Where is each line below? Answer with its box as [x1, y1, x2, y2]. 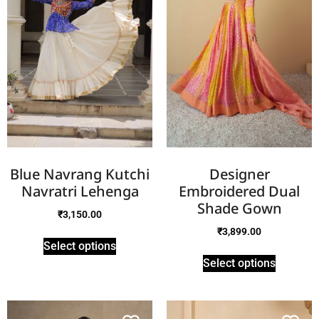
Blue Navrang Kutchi [10, 164, 150, 184]
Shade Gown [197, 199, 282, 219]
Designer [209, 164, 270, 184]
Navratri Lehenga [21, 182, 139, 202]
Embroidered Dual [179, 182, 300, 202]
